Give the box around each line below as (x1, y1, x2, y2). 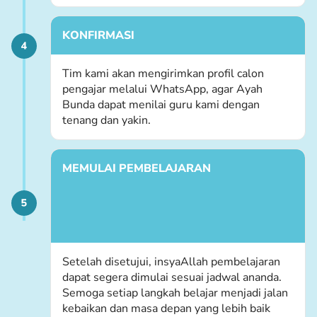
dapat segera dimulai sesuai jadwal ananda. (62, 270, 282, 286)
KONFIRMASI (62, 28, 134, 44)
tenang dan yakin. (62, 113, 151, 129)
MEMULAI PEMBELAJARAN (62, 161, 211, 177)
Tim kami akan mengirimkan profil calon (62, 66, 264, 82)
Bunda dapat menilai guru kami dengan (62, 97, 260, 113)
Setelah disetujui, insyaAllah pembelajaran (62, 254, 280, 270)
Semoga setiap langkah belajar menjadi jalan (62, 285, 288, 301)
